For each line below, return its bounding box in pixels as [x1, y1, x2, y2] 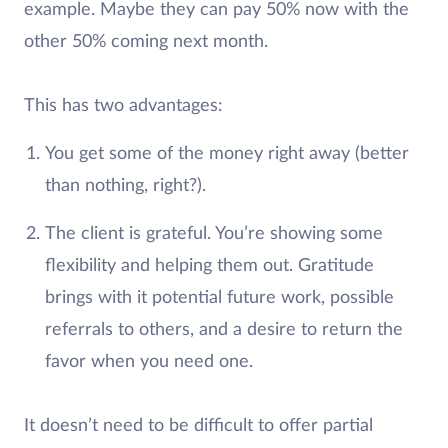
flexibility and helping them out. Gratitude [44, 256, 374, 275]
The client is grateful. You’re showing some [44, 224, 383, 243]
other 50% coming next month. [24, 32, 268, 51]
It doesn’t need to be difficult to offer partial [24, 416, 373, 435]
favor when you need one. [44, 352, 253, 371]
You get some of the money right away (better [44, 144, 409, 163]
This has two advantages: [24, 96, 223, 115]
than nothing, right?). [44, 176, 206, 195]
